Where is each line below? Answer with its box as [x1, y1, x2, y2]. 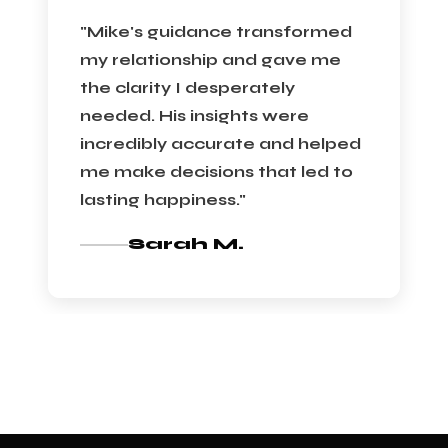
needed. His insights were [80, 106, 309, 126]
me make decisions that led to [80, 162, 353, 182]
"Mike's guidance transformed [80, 22, 352, 42]
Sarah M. [128, 234, 244, 254]
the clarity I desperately [80, 78, 295, 98]
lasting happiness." [80, 190, 246, 210]
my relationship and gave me [80, 50, 341, 70]
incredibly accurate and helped [80, 134, 361, 154]
